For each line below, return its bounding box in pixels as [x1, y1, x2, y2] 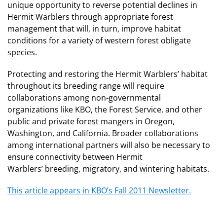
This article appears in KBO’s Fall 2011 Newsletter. [7, 184, 191, 196]
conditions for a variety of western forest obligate [7, 35, 191, 46]
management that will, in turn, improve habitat [7, 23, 181, 34]
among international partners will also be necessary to [7, 139, 210, 150]
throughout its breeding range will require [7, 80, 164, 91]
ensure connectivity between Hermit [7, 151, 143, 162]
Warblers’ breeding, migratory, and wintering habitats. [7, 163, 209, 174]
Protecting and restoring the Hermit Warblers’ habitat [7, 68, 208, 79]
